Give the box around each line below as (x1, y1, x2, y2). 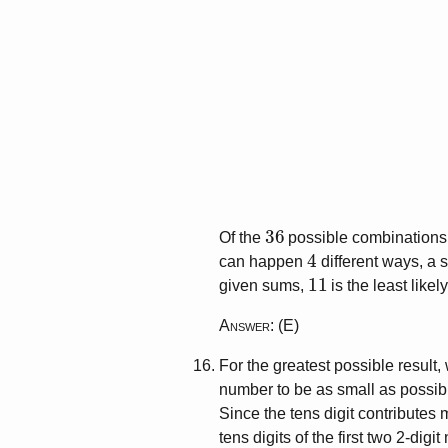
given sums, (219, 277, 309, 295)
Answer (219, 317, 271, 335)
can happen (219, 253, 308, 271)
